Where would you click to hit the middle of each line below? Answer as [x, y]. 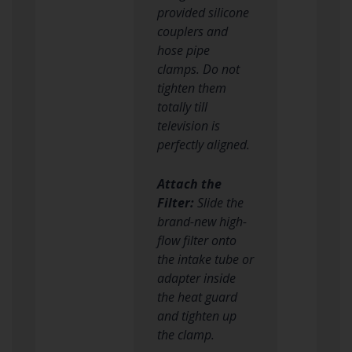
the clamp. [185, 334]
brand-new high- [202, 221]
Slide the [218, 202]
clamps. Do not [198, 69]
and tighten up [196, 315]
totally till [182, 106]
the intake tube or [205, 259]
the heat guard [197, 297]
